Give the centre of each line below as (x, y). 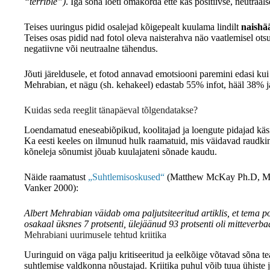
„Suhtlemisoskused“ (126, 177)
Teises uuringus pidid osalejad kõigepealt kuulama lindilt (131, 27)
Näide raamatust (56, 177)
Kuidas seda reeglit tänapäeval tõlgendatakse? (111, 110)
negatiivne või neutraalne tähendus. (91, 49)
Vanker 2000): (51, 188)
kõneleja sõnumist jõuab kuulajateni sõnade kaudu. (121, 152)
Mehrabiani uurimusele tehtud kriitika (95, 235)
